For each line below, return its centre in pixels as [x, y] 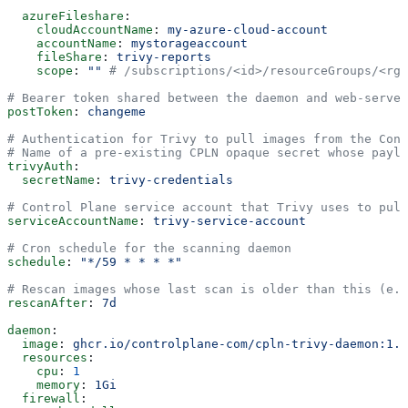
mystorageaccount [189, 43]
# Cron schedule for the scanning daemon [149, 248]
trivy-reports [164, 56]
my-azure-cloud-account [248, 29]
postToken [40, 111]
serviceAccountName [73, 220]
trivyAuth [40, 166]
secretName [51, 179]
